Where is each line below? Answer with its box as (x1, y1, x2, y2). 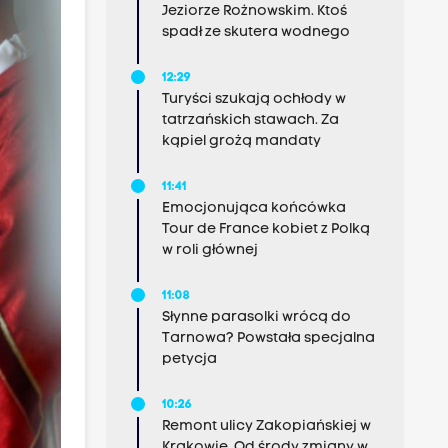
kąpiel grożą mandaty (161, 134, 321, 149)
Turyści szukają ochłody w (161, 92, 346, 107)
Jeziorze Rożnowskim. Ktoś (161, 4, 347, 19)
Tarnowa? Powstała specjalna (161, 331, 375, 346)
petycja (161, 352, 217, 367)
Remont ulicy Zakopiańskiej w (161, 419, 371, 434)
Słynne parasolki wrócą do (161, 310, 351, 325)
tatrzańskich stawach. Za (161, 113, 339, 128)
